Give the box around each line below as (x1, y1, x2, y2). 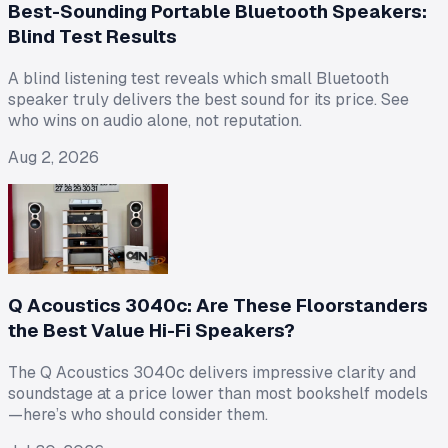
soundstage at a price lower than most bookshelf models (8, 382, 428, 404)
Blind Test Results (8, 24, 177, 50)
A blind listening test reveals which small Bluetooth (8, 68, 389, 90)
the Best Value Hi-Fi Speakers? (8, 317, 295, 343)
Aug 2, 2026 (8, 147, 99, 169)
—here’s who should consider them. (8, 403, 268, 425)
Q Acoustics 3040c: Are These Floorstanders (8, 292, 428, 318)
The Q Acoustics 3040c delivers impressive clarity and (8, 361, 416, 383)
